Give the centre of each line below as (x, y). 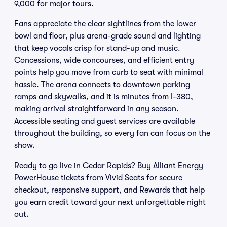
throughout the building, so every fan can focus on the (112, 133)
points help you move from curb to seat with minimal (109, 72)
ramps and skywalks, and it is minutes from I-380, (104, 97)
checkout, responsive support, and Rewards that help (109, 190)
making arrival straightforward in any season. (97, 109)
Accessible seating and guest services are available (105, 121)
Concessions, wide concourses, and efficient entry (104, 60)
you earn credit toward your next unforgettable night (110, 202)
